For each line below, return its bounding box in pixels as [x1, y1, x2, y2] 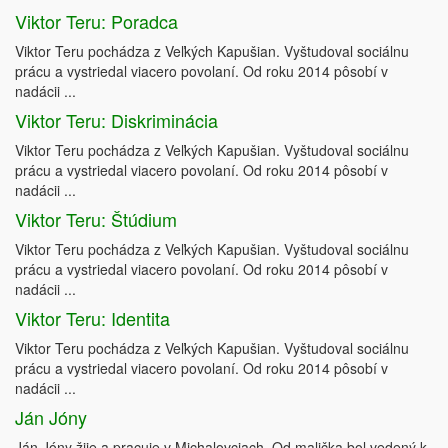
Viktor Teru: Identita [15, 305, 170, 332]
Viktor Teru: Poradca [15, 8, 178, 35]
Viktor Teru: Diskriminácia [15, 107, 218, 134]
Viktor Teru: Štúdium [15, 206, 177, 233]
